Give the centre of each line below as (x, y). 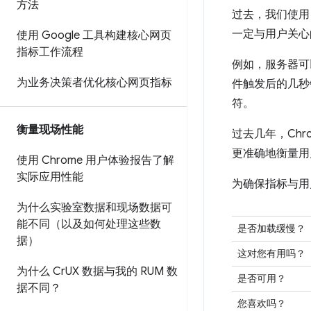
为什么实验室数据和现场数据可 (94, 208)
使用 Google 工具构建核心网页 (94, 35)
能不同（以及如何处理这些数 (89, 224)
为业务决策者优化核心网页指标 (94, 83)
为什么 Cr (41, 271)
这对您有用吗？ (271, 253)
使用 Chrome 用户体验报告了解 (95, 160)
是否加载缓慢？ (271, 228)
